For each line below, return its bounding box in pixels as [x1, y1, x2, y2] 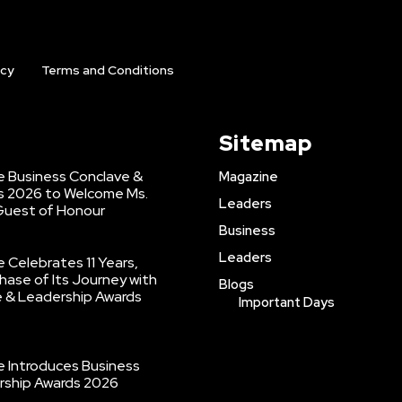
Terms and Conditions [40, 61, 174, 78]
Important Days [238, 293, 335, 311]
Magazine [218, 167, 278, 186]
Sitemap [218, 128, 311, 157]
